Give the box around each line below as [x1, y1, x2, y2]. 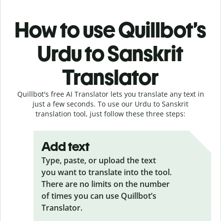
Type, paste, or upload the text [41, 154, 156, 166]
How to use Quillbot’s [15, 16, 206, 43]
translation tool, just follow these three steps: [36, 109, 185, 118]
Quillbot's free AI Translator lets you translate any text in [17, 89, 204, 99]
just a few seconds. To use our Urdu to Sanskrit [33, 99, 188, 109]
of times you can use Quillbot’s [41, 190, 156, 201]
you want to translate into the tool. [41, 166, 172, 178]
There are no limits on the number [41, 178, 170, 189]
